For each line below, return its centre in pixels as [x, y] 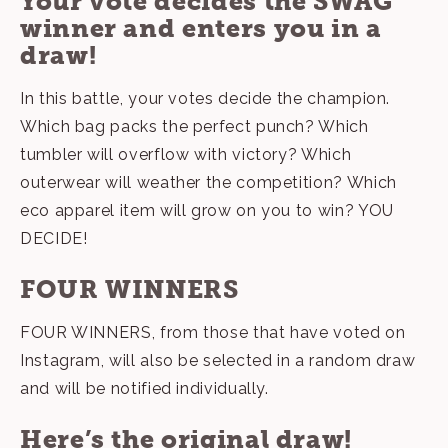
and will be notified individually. [144, 389]
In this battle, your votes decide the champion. [205, 99]
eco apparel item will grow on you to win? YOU [207, 211]
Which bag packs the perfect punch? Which [194, 127]
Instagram [60, 361]
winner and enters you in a [201, 29]
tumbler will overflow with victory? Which [186, 155]
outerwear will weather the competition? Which [208, 183]
